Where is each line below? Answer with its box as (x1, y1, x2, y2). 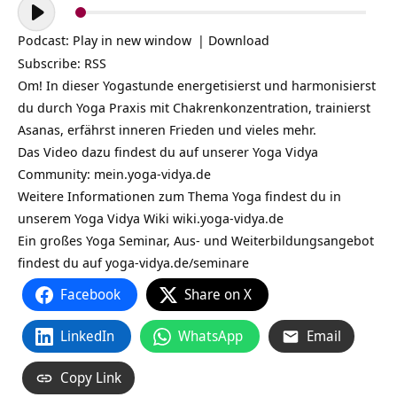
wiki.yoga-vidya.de (173, 209, 284, 227)
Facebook (60, 284, 121, 304)
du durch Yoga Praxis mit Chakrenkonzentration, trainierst (18, 98, 370, 116)
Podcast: (18, 31, 73, 49)
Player (17, 17, 54, 35)
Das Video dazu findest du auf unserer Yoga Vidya (18, 143, 318, 160)
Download (208, 31, 269, 49)
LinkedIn (60, 326, 114, 346)
